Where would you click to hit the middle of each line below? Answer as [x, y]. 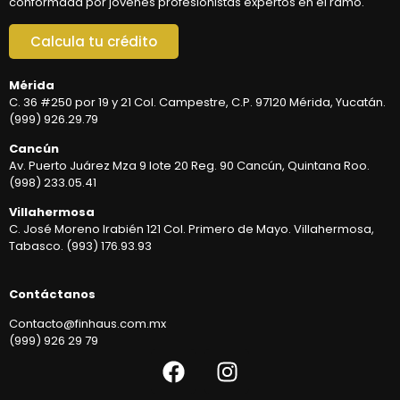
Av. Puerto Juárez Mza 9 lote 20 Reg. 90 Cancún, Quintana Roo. [189, 166]
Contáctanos [52, 294]
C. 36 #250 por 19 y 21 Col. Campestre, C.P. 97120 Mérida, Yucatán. [197, 102]
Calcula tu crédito [94, 41]
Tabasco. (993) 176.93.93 [80, 246]
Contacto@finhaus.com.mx [87, 324]
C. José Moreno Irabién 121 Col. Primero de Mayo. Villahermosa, [192, 229]
